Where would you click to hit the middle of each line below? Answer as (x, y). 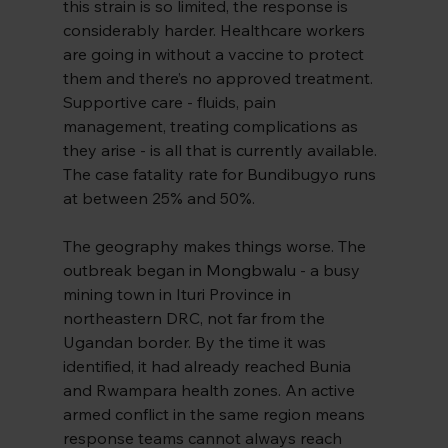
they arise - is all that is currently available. (221, 150)
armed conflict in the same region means (215, 414)
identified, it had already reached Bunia (208, 366)
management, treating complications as (212, 126)
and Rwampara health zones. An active (210, 390)
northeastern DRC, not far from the (195, 318)
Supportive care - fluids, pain (171, 102)
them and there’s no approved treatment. (219, 78)
